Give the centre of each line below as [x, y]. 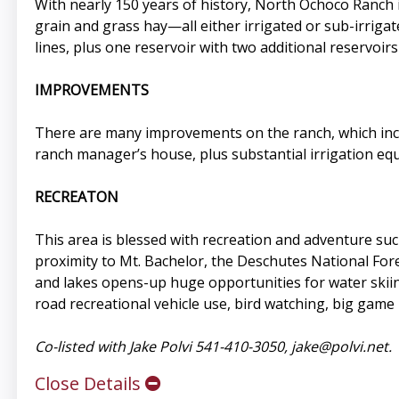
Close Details [90, 383]
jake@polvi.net [339, 346]
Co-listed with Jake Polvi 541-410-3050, [163, 346]
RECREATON [76, 196]
